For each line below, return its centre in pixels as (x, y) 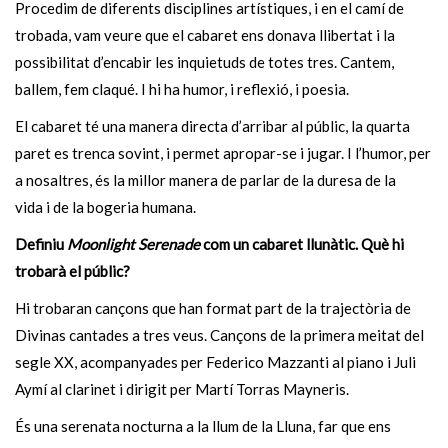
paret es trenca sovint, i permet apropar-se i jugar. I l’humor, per (223, 153)
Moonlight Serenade (133, 244)
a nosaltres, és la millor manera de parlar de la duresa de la (205, 180)
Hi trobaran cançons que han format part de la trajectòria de (213, 308)
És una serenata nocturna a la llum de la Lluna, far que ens (203, 426)
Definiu (41, 244)
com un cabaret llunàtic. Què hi (302, 244)
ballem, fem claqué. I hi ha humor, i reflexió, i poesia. (183, 89)
